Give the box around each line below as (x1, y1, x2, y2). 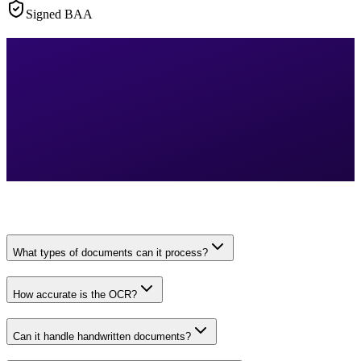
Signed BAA (26, 6, 93, 21)
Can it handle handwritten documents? (13, 330, 191, 342)
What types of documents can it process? (13, 247, 208, 259)
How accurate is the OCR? (13, 288, 137, 301)
